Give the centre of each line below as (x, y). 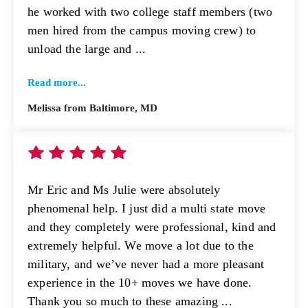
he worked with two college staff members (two (150, 11)
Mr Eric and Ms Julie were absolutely (124, 190)
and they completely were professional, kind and (152, 227)
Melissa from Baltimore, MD (92, 108)
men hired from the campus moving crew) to (142, 30)
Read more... (57, 83)
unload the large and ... (87, 48)
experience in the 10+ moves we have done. (140, 283)
